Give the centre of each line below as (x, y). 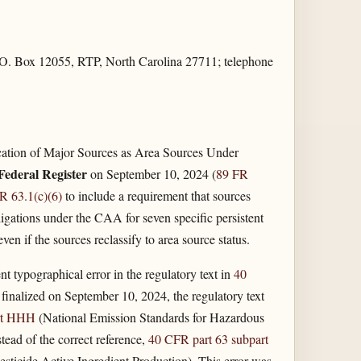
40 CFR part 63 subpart (208, 339)
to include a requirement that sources (156, 196)
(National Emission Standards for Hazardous (149, 317)
